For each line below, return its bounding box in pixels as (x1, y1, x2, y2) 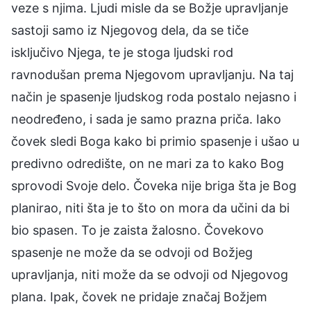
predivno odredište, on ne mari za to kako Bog (11, 155, 284, 171)
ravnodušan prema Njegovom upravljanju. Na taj (11, 67, 294, 82)
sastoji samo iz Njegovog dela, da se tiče (11, 22, 249, 37)
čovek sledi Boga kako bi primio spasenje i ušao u (11, 133, 299, 149)
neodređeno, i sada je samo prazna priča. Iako (11, 111, 281, 126)
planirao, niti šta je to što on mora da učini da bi (11, 200, 289, 215)
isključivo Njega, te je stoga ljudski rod (11, 44, 233, 60)
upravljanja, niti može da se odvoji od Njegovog (11, 267, 288, 282)
